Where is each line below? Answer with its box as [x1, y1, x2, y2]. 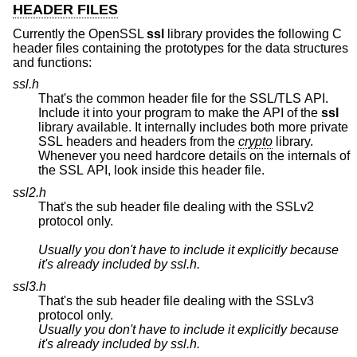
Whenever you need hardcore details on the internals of [38, 149, 350, 163]
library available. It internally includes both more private [38, 120, 76, 135]
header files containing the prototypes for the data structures [13, 41, 348, 55]
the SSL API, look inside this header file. [141, 163, 265, 178]
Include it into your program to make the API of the [144, 106, 321, 120]
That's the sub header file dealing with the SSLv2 [38, 199, 314, 214]
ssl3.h [13, 279, 46, 293]
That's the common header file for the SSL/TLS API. [38, 92, 328, 106]
